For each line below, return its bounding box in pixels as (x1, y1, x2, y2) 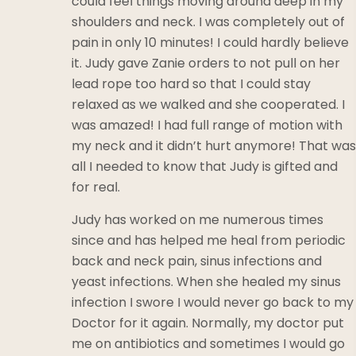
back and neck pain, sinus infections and (72, 251, 322, 270)
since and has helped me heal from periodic (72, 230, 346, 250)
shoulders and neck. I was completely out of (72, 12, 345, 31)
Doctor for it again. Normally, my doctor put (72, 313, 344, 332)
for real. (72, 177, 120, 196)
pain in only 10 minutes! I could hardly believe (72, 33, 349, 52)
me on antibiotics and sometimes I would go (72, 334, 345, 353)
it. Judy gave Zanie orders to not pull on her (72, 53, 340, 72)
